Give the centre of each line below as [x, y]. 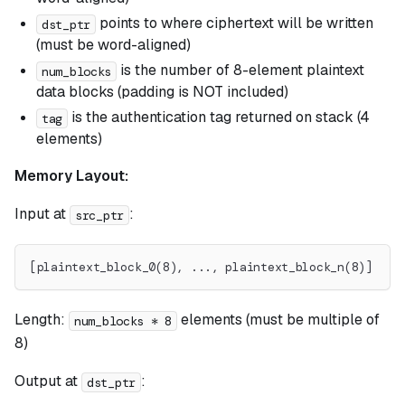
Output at [48, 381]
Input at [42, 214]
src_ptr [100, 215]
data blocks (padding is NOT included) [162, 92]
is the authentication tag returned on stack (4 [219, 118]
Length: [42, 320]
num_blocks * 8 [123, 320]
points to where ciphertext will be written [235, 24]
